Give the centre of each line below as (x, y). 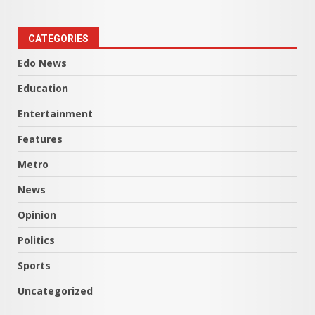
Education (43, 88)
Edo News (42, 63)
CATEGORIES (58, 38)
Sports (34, 265)
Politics (36, 240)
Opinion (37, 214)
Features (40, 139)
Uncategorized (55, 290)
